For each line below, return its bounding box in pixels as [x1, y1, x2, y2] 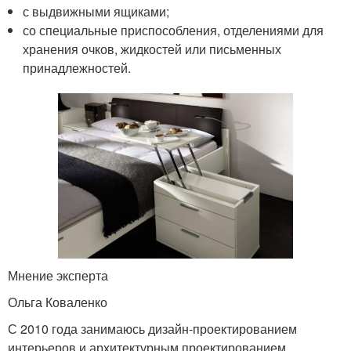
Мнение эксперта [8, 266, 108, 285]
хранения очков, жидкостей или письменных [23, 39, 282, 58]
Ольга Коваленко [8, 293, 107, 312]
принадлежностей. [23, 58, 132, 77]
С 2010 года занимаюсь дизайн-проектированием [8, 320, 297, 338]
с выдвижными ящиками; [23, 2, 170, 20]
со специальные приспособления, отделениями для [23, 20, 324, 39]
